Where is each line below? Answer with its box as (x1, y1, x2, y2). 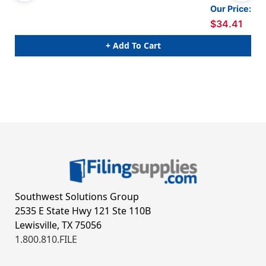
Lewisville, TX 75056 (15, 218, 102, 232)
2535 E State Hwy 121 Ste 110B (15, 204, 151, 217)
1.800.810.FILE (15, 232, 77, 246)
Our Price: (210, 3, 251, 14)
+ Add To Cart (105, 40, 161, 52)
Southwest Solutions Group (15, 189, 139, 203)
